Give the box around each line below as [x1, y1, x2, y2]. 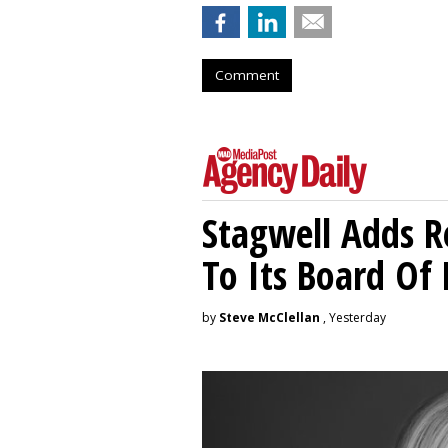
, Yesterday [320, 309, 386, 326]
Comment [215, 66, 279, 84]
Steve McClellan [219, 309, 320, 326]
